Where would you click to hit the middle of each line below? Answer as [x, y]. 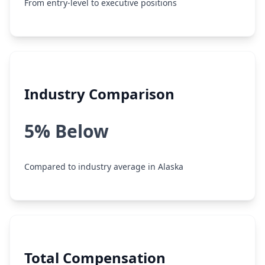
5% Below [67, 131]
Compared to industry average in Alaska [104, 167]
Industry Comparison [99, 94]
